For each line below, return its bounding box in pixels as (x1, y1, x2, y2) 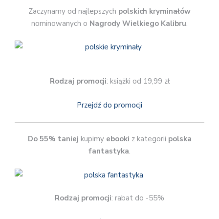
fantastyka (88, 146, 129, 156)
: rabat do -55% (111, 193, 164, 203)
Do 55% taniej (27, 134, 79, 144)
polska (168, 134, 192, 144)
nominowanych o (31, 18, 89, 28)
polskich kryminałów (118, 6, 191, 16)
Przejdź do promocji (77, 100, 142, 110)
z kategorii (129, 134, 168, 144)
